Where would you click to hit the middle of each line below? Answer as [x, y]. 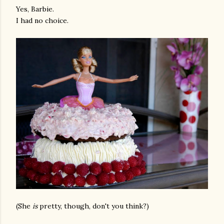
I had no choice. [42, 21]
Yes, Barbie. [35, 9]
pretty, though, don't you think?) [93, 206]
